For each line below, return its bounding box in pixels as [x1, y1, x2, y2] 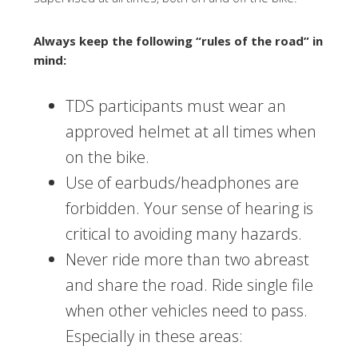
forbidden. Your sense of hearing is [66, 197, 314, 219]
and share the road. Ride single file [66, 274, 314, 296]
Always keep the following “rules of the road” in [34, 33, 324, 49]
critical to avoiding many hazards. [66, 223, 303, 245]
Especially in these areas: [66, 325, 244, 347]
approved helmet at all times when [66, 121, 317, 142]
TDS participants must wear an [66, 95, 287, 117]
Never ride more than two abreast [66, 249, 310, 270]
